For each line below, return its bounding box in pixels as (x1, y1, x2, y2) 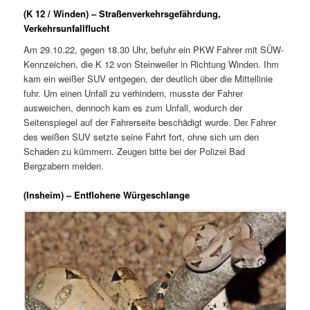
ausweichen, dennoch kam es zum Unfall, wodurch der (24, 101, 243, 115)
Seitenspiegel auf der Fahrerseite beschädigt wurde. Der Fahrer (24, 116, 277, 129)
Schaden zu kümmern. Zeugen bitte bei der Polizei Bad (24, 145, 246, 158)
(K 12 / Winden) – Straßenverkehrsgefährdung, (24, 6, 221, 20)
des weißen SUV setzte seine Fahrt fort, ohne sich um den (24, 130, 259, 144)
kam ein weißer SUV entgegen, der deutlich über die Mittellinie (24, 72, 273, 86)
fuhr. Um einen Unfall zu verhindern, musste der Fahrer (24, 86, 244, 100)
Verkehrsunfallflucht (24, 21, 110, 35)
